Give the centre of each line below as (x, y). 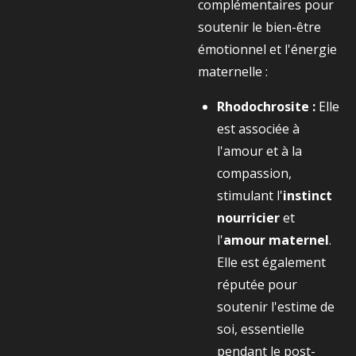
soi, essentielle (261, 329)
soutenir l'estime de (276, 307)
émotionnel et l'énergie (267, 49)
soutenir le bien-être (259, 27)
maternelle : (233, 72)
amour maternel (276, 240)
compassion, (254, 173)
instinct (308, 195)
